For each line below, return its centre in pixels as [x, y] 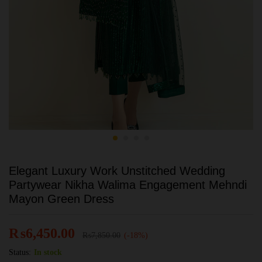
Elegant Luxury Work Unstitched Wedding [117, 171]
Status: [20, 252]
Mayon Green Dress [61, 199]
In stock [48, 252]
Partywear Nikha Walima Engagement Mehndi [128, 185]
